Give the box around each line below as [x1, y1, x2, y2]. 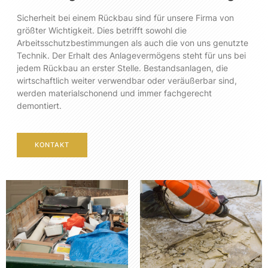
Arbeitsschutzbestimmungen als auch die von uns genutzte [17, 38, 248, 48]
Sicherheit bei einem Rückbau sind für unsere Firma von [17, 13, 234, 23]
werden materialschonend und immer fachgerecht [17, 88, 212, 99]
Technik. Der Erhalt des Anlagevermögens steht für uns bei [17, 50, 246, 61]
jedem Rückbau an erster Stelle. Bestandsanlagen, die [17, 63, 228, 74]
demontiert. [17, 100, 62, 111]
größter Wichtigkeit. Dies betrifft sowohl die [17, 25, 187, 36]
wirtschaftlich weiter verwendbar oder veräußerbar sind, [17, 75, 237, 86]
